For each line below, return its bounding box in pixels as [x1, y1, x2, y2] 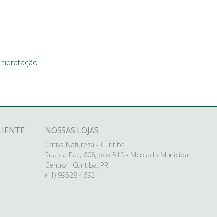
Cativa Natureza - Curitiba [45, 140, 125, 149]
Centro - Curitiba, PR [45, 160, 108, 170]
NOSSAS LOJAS [45, 125, 99, 136]
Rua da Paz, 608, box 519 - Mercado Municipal [45, 150, 190, 159]
